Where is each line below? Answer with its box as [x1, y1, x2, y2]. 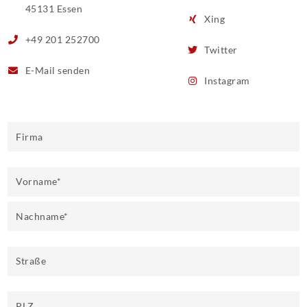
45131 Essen [23, 3, 83, 14]
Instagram [201, 75, 250, 86]
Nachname [16, 210, 64, 222]
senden [58, 64, 90, 76]
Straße [16, 255, 47, 267]
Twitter [201, 44, 238, 56]
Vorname [16, 175, 57, 188]
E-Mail [25, 64, 58, 76]
